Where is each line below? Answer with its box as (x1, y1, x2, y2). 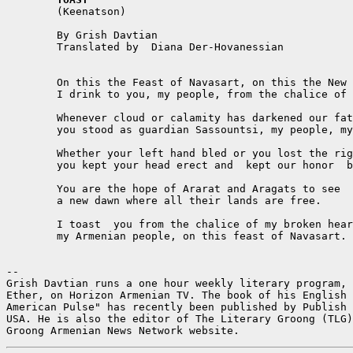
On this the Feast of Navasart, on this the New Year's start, (6, 76, 57, 88)
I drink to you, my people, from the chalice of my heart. (6, 87, 57, 100)
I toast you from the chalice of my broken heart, (6, 217, 57, 230)
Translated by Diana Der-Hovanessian (6, 40, 57, 53)
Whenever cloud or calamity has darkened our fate (6, 111, 57, 124)
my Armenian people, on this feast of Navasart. (6, 229, 57, 242)
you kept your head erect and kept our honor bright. (6, 158, 57, 171)
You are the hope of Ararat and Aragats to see (6, 182, 57, 195)
